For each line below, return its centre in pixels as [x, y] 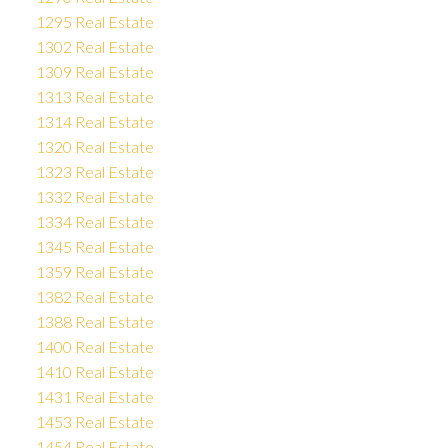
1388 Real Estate [94, 322]
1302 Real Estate [94, 47]
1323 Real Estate [94, 172]
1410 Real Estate [94, 372]
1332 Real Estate [94, 197]
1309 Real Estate [94, 72]
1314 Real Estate [94, 122]
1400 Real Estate [94, 347]
